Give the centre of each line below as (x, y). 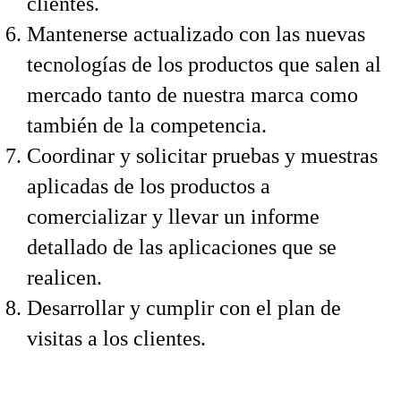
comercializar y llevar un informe (173, 217)
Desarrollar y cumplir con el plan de (184, 308)
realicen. (64, 277)
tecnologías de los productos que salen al (204, 64)
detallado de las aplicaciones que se (182, 247)
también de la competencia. (147, 125)
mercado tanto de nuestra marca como (192, 95)
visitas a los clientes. (116, 338)
